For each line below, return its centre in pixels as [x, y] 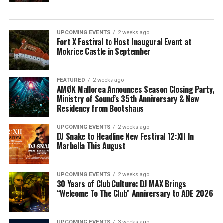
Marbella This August [91, 146]
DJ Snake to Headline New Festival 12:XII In [125, 136]
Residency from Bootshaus [100, 108]
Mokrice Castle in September [104, 51]
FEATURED [71, 80]
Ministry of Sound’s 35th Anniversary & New [128, 99]
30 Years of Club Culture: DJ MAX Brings [121, 184]
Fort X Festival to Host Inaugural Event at [124, 42]
